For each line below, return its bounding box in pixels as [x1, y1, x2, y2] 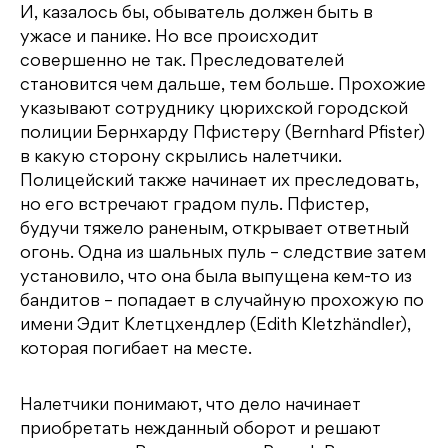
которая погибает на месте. [20, 341, 252, 358]
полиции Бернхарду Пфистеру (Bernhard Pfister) [20, 125, 425, 142]
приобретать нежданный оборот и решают [20, 421, 381, 438]
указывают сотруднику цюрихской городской [20, 101, 408, 118]
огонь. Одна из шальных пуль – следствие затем [20, 245, 426, 262]
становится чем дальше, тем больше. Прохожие [20, 77, 426, 94]
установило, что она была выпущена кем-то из [20, 269, 412, 286]
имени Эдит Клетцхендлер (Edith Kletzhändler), [20, 317, 411, 334]
